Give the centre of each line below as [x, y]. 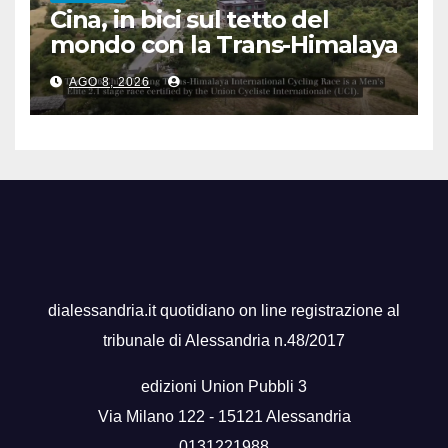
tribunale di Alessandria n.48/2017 [224, 340]
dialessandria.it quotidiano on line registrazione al [224, 310]
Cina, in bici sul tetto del [189, 19]
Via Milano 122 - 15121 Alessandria [224, 416]
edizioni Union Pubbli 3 [224, 386]
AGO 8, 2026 [109, 81]
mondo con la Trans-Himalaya [224, 44]
